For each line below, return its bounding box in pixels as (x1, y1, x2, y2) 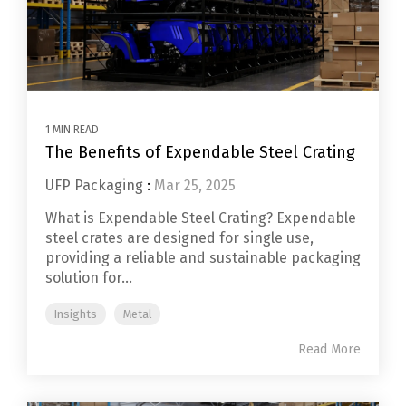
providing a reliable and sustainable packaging (45, 248, 361, 266)
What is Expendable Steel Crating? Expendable (45, 208, 356, 227)
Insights (54, 306, 97, 321)
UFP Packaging (45, 176, 143, 194)
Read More (298, 341, 361, 357)
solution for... (45, 268, 132, 286)
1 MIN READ (45, 122, 99, 136)
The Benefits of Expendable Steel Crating (45, 141, 355, 162)
